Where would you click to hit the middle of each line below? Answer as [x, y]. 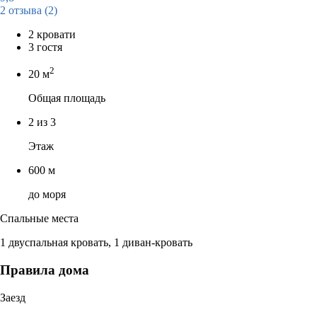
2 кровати [52, 34]
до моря [47, 195]
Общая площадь [67, 98]
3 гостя [45, 47]
